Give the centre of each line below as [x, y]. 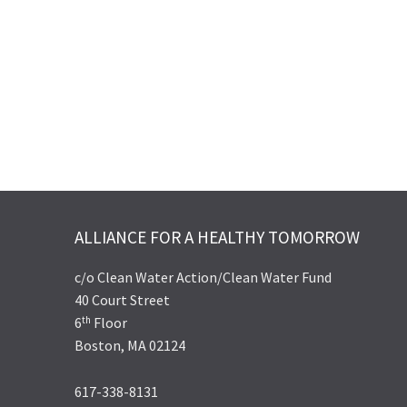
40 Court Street [122, 300]
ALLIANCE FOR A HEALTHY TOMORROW [217, 238]
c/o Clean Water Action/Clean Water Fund [203, 278]
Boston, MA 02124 [130, 346]
